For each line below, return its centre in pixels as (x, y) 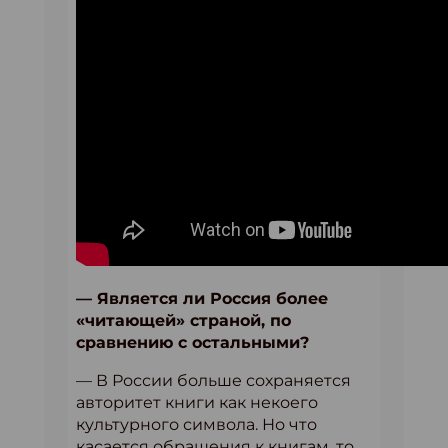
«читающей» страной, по (183, 321)
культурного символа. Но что (196, 425)
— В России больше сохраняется (213, 381)
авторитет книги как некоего (197, 403)
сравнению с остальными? (192, 343)
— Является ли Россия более (202, 299)
